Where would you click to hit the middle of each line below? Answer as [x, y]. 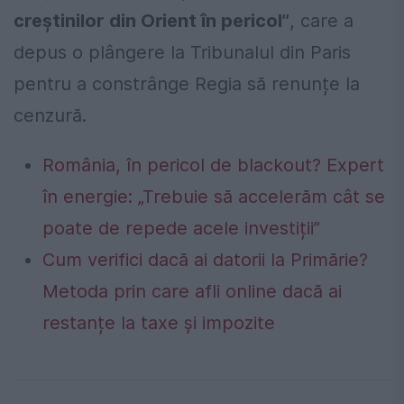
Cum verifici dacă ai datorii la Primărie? [205, 260]
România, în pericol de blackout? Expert [213, 165]
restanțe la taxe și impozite [159, 323]
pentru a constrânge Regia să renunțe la [187, 84]
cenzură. [50, 116]
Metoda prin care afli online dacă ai [192, 292]
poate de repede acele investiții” [181, 229]
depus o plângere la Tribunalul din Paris [182, 53]
